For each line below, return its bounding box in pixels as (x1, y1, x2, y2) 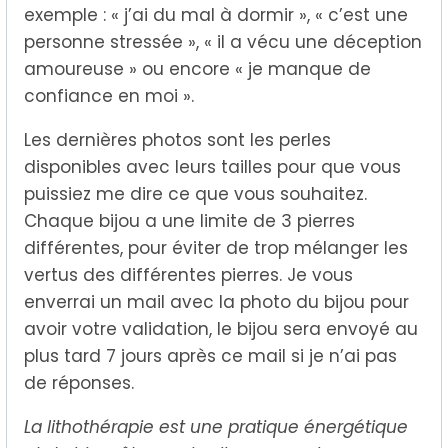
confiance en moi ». (23, 84, 194, 109)
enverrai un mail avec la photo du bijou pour (23, 290, 409, 315)
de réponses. (23, 371, 134, 396)
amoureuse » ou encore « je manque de (23, 57, 371, 82)
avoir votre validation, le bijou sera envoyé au (23, 317, 418, 342)
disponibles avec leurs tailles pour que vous (23, 155, 401, 180)
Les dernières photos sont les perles (23, 128, 331, 153)
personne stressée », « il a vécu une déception (23, 30, 422, 55)
